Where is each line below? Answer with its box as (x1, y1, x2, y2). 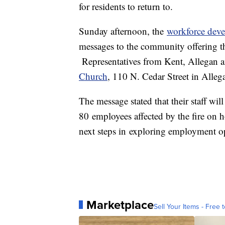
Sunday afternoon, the (79, 24, 167, 37)
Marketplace (86, 195, 154, 214)
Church (79, 69, 107, 82)
